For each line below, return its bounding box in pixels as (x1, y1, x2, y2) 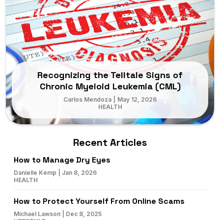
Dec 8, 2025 (66, 210, 102, 218)
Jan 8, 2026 (62, 168, 97, 176)
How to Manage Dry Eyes (14, 154, 110, 165)
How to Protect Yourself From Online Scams (14, 195, 185, 206)
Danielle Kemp (14, 168, 56, 176)
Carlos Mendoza (63, 95, 112, 103)
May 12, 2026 (117, 95, 157, 103)
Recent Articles (73, 136, 147, 149)
